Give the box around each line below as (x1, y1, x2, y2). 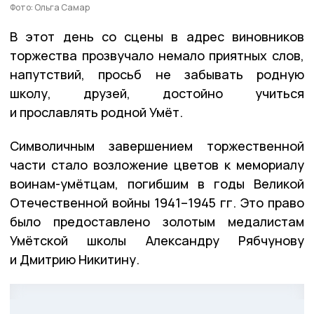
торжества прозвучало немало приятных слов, (10, 46, 304, 64)
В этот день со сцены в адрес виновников (10, 27, 304, 45)
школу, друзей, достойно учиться (10, 84, 304, 102)
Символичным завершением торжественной (10, 137, 304, 154)
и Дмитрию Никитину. (10, 250, 139, 268)
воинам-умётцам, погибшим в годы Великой (10, 175, 304, 192)
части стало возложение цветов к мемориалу (10, 156, 304, 173)
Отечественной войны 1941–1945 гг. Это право (10, 193, 304, 211)
